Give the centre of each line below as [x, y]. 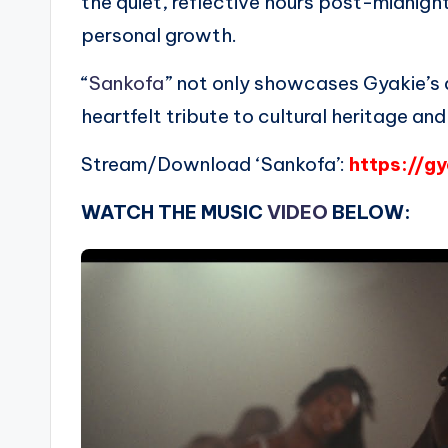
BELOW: [369, 212]
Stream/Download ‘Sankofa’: [215, 164]
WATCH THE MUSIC [174, 212]
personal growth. [159, 35]
